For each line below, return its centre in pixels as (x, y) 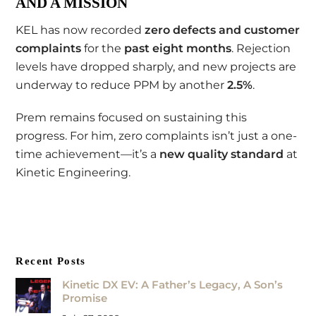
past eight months (178, 48)
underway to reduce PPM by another (122, 85)
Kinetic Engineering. (73, 173)
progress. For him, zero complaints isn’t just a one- (157, 136)
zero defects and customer (223, 30)
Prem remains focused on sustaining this (132, 118)
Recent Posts (51, 260)
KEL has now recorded (80, 30)
